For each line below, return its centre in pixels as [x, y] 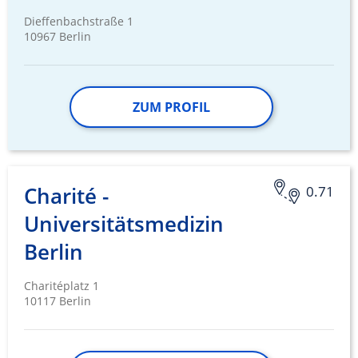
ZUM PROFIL [171, 107]
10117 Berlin [58, 301]
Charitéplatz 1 [62, 286]
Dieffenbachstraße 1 [79, 22]
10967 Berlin [58, 37]
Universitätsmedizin [124, 224]
